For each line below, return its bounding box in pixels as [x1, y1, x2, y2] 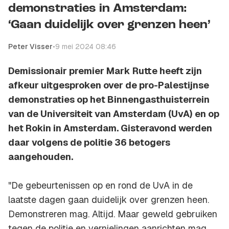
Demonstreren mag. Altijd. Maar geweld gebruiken [8, 208, 217, 220]
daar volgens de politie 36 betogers [8, 136, 170, 149]
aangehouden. [8, 151, 73, 163]
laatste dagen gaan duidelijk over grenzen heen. [8, 194, 209, 206]
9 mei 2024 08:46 [55, 42, 116, 52]
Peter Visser [8, 42, 53, 52]
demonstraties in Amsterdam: [8, 3, 187, 15]
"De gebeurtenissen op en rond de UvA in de [8, 179, 193, 192]
